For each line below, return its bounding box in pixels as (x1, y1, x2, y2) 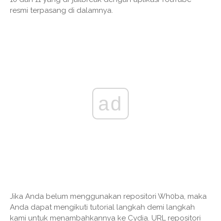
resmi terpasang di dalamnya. (10, 6, 113, 15)
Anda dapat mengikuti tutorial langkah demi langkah (10, 203, 195, 212)
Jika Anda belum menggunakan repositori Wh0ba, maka (10, 192, 207, 201)
